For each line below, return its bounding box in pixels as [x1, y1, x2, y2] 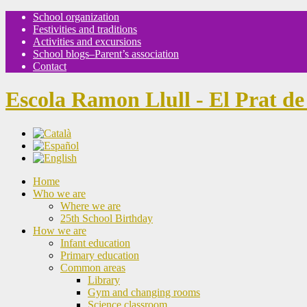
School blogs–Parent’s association [33, 48, 179, 60]
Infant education [60, 236, 130, 249]
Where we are [60, 199, 121, 212]
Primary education [60, 249, 139, 261]
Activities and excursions [33, 36, 141, 47]
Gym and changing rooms [88, 286, 200, 298]
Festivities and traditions [33, 23, 137, 35]
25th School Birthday [60, 212, 153, 224]
